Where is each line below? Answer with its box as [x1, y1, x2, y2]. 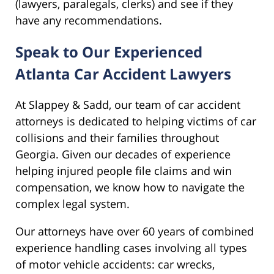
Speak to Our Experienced [15, 41, 202, 62]
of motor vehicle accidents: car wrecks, [15, 257, 215, 272]
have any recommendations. [15, 12, 162, 28]
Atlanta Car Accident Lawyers [15, 63, 231, 84]
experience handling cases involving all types [15, 240, 247, 256]
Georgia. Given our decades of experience [15, 147, 231, 162]
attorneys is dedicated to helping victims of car [15, 114, 256, 129]
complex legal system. [15, 196, 133, 212]
